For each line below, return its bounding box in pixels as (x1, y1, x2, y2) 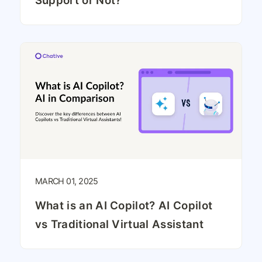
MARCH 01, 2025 (35, 175, 98, 186)
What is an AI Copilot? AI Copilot (35, 198, 213, 212)
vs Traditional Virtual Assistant (35, 217, 204, 231)
